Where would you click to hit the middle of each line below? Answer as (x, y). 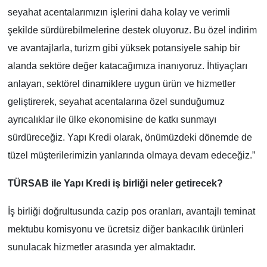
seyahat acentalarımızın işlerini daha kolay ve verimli (119, 13)
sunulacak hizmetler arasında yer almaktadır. (101, 247)
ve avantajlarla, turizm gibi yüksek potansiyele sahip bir (124, 48)
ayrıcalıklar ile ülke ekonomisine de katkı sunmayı (112, 120)
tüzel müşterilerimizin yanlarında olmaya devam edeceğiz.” (131, 156)
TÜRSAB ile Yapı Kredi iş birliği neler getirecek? (115, 184)
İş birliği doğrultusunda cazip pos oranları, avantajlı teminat (131, 212)
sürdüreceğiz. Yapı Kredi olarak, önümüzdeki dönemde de (130, 138)
